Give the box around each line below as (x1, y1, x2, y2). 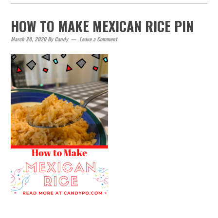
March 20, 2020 (11, 35, 47, 43)
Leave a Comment (79, 35, 118, 43)
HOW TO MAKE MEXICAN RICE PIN (11, 16, 194, 36)
